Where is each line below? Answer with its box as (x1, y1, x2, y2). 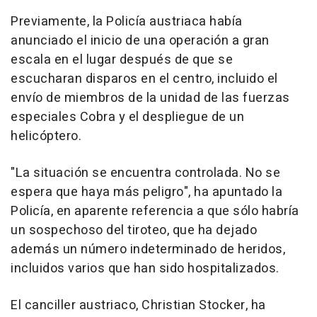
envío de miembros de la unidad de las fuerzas (11, 88, 290, 108)
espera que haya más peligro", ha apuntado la (11, 183, 282, 202)
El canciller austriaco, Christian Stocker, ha (11, 296, 266, 316)
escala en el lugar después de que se (11, 50, 233, 70)
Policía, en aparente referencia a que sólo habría (11, 202, 299, 221)
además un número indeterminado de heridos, (11, 240, 285, 260)
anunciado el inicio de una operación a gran (11, 31, 270, 51)
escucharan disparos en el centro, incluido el (11, 69, 278, 89)
